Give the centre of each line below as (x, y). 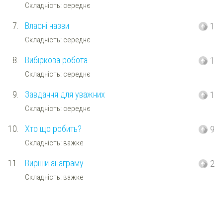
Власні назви (47, 26)
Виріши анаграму (54, 163)
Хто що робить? (53, 129)
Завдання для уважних (65, 95)
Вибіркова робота (56, 60)
